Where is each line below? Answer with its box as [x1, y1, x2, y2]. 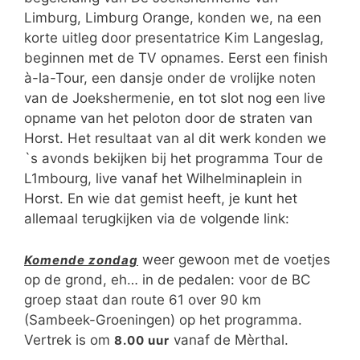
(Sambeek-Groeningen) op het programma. [24, 311, 302, 328]
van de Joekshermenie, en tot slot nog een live [24, 90, 325, 106]
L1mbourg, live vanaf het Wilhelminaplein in [24, 170, 302, 186]
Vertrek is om [24, 331, 114, 348]
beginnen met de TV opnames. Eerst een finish [24, 50, 328, 66]
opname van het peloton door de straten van [24, 110, 313, 126]
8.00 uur [114, 332, 170, 348]
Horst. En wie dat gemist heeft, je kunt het [24, 190, 297, 207]
